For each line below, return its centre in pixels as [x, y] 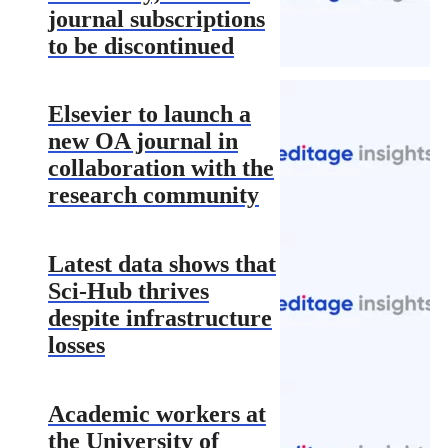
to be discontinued [141, 45]
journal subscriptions [156, 18]
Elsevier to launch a [149, 113]
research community [153, 194]
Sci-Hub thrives [128, 290]
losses [76, 344]
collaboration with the [161, 167]
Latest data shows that [162, 263]
